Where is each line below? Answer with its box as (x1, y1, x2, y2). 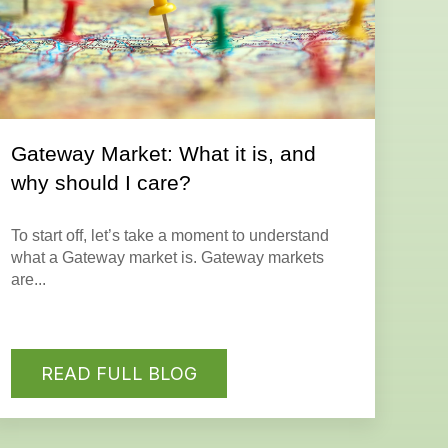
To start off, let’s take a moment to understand (11, 226, 330, 244)
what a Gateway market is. (11, 248, 202, 266)
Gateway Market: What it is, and (11, 141, 317, 165)
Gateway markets (201, 248, 325, 266)
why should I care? (11, 170, 192, 194)
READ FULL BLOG (41, 363, 198, 385)
